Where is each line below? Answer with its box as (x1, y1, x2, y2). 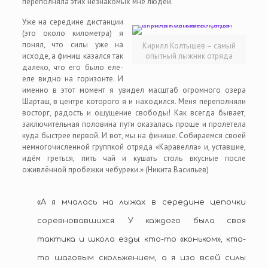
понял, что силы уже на (22, 39, 124, 50)
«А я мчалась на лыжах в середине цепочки (36, 198, 246, 206)
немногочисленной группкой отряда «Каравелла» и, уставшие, (22, 142, 246, 152)
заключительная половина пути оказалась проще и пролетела (22, 119, 246, 129)
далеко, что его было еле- (22, 62, 124, 72)
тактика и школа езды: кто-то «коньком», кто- (36, 235, 246, 243)
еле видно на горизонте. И (22, 74, 124, 84)
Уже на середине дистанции (22, 17, 124, 27)
